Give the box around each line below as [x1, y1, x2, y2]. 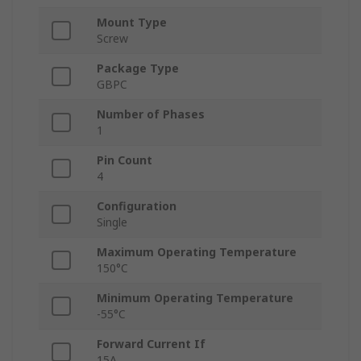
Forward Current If [97, 336, 205, 352]
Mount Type [97, 15, 167, 31]
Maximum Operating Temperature [97, 244, 297, 260]
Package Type [97, 60, 179, 77]
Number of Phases [97, 106, 205, 122]
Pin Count [97, 152, 152, 168]
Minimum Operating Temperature [97, 290, 293, 306]
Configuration [97, 198, 176, 214]
